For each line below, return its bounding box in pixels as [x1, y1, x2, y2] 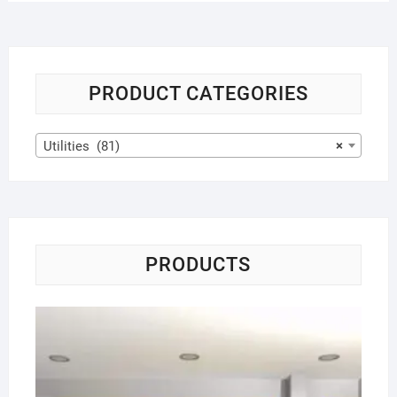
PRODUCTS [145, 253, 252, 276]
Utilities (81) [43, 138, 120, 155]
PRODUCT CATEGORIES [88, 82, 308, 105]
